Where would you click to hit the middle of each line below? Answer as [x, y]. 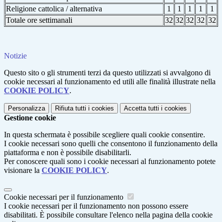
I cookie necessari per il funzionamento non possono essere [96, 206]
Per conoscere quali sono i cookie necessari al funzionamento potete [110, 162]
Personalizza [27, 109]
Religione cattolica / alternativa [54, 9]
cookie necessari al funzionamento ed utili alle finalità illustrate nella [110, 82]
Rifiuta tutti [71, 109]
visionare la [23, 170]
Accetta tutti [141, 109]
